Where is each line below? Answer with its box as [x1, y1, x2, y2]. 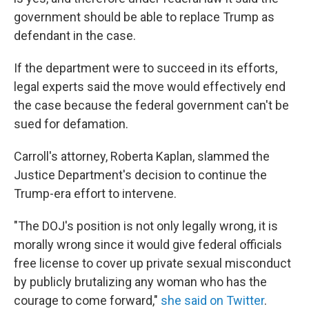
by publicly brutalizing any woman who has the [14, 275, 267, 290]
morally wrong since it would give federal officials [14, 237, 282, 252]
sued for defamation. [14, 117, 128, 132]
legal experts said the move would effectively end [14, 79, 286, 94]
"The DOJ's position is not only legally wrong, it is [14, 219, 278, 234]
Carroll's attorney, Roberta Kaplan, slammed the [14, 149, 270, 164]
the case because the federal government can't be [14, 98, 289, 113]
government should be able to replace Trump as [14, 10, 275, 25]
